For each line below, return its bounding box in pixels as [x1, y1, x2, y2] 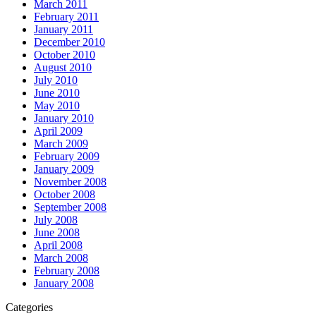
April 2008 [34, 239, 83, 251]
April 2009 [34, 125, 83, 137]
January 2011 [34, 23, 93, 35]
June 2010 [34, 87, 80, 99]
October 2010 [34, 49, 95, 61]
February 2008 [34, 265, 99, 276]
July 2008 [34, 214, 78, 226]
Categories [6, 301, 53, 313]
